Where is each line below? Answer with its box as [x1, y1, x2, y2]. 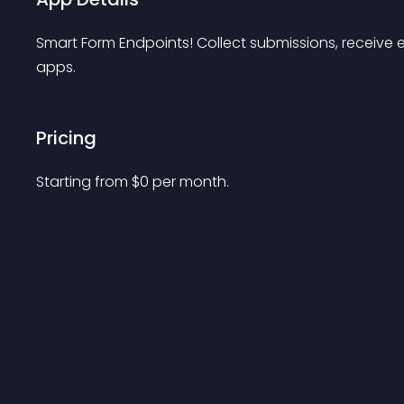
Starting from [36, 171, 132, 192]
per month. [152, 171, 229, 192]
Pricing [36, 125, 96, 151]
